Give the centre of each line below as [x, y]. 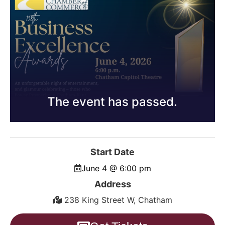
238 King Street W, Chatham [118, 200]
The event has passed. [112, 101]
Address [113, 184]
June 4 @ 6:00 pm [116, 168]
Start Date [113, 152]
